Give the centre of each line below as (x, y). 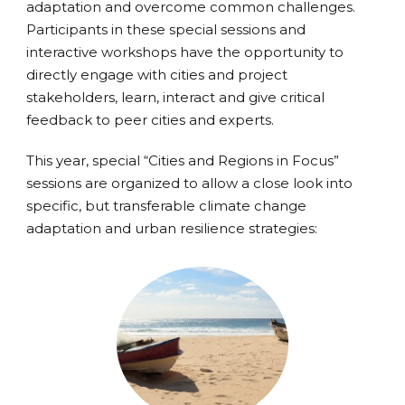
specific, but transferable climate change (166, 205)
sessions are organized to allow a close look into (189, 183)
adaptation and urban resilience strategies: (174, 228)
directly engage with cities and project (157, 74)
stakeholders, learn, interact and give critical (175, 97)
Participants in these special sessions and (166, 29)
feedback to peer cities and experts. (152, 119)
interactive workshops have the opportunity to (185, 52)
